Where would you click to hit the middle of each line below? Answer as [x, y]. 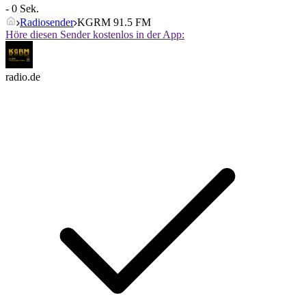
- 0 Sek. [22, 9]
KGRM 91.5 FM [114, 23]
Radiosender [47, 23]
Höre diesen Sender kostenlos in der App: [95, 35]
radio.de [23, 77]
